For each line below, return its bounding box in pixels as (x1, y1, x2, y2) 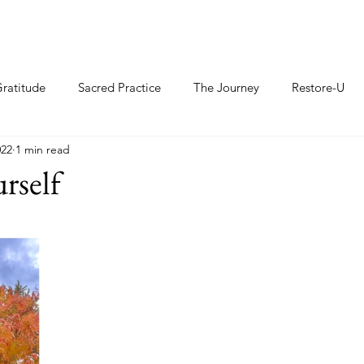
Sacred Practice (78, 79, 161, 95)
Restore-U (292, 79, 344, 95)
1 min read (15, 141, 70, 157)
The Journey (193, 79, 259, 95)
